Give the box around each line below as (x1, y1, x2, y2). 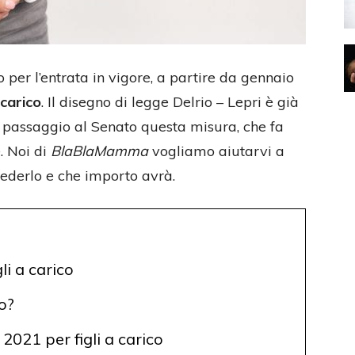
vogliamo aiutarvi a (148, 142, 284, 160)
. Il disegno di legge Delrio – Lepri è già (41, 93, 299, 111)
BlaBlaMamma (51, 142, 148, 160)
